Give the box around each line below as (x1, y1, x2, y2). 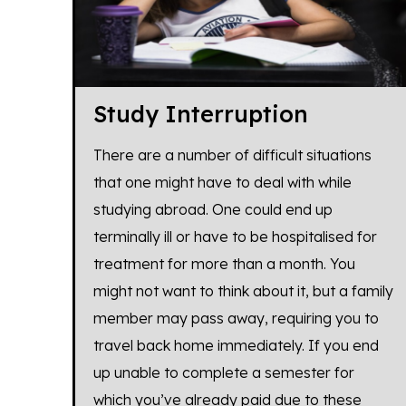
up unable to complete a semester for (92, 362, 354, 382)
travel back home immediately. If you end (92, 335, 379, 354)
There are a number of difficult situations (92, 145, 372, 164)
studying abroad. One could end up (92, 199, 333, 218)
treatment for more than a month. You (92, 254, 355, 273)
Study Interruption (92, 99, 308, 128)
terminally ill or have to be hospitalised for (92, 227, 377, 246)
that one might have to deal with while (92, 172, 352, 191)
